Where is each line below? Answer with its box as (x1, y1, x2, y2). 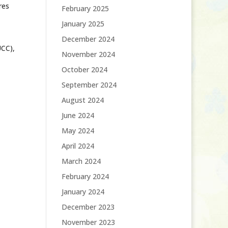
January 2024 (61, 187, 104, 196)
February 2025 (61, 4, 109, 13)
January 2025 (61, 19, 104, 28)
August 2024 (61, 95, 104, 105)
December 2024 (61, 34, 115, 44)
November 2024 (61, 49, 115, 59)
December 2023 (61, 202, 115, 212)
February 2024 (61, 172, 109, 181)
